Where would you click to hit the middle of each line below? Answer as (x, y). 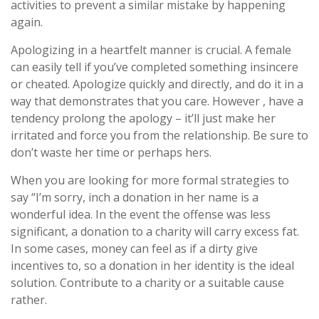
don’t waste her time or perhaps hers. (111, 152)
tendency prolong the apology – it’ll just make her (143, 118)
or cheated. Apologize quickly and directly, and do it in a (157, 84)
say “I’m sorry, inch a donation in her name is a (135, 197)
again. (27, 22)
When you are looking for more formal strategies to (150, 180)
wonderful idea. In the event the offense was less (141, 214)
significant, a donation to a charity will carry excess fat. (155, 231)
